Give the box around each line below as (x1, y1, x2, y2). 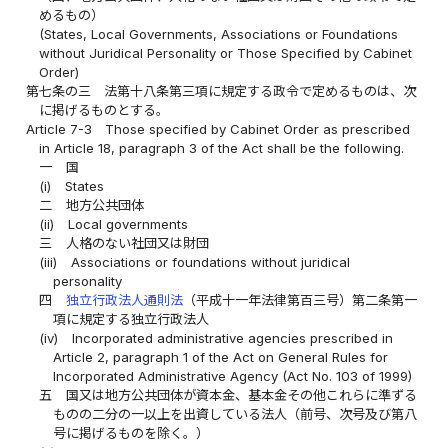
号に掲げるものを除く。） (52, 425, 209, 442)
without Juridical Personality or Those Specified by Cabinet (39, 45, 413, 62)
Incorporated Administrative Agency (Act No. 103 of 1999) (52, 368, 412, 385)
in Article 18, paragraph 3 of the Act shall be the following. (39, 140, 405, 157)
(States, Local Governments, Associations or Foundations (39, 26, 399, 43)
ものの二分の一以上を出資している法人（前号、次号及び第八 (52, 406, 417, 423)
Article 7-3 (26, 121, 93, 138)
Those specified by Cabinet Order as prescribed (105, 121, 411, 138)
